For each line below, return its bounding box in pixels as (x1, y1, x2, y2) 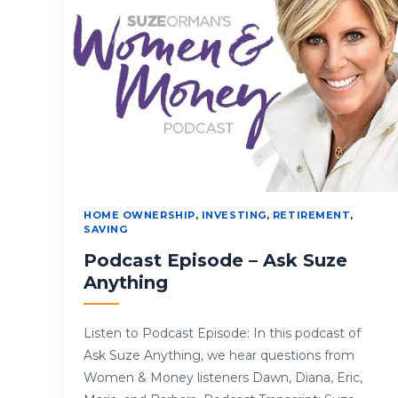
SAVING (84, 223, 128, 236)
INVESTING (201, 209, 267, 222)
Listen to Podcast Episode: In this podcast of (84, 325, 361, 342)
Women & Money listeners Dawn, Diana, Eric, (84, 370, 362, 386)
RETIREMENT (272, 209, 351, 222)
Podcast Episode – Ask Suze (84, 250, 347, 272)
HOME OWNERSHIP (84, 209, 195, 222)
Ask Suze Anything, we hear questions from (84, 347, 354, 364)
